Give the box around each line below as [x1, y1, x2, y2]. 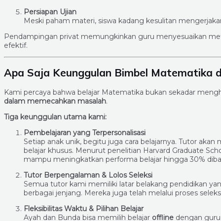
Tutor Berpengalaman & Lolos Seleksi [24, 171, 152, 180]
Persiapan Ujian [24, 7, 76, 16]
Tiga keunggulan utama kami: [4, 112, 107, 122]
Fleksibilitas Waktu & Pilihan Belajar [24, 204, 144, 214]
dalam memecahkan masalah [4, 97, 106, 106]
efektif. [4, 40, 28, 50]
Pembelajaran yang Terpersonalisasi [24, 128, 146, 138]
